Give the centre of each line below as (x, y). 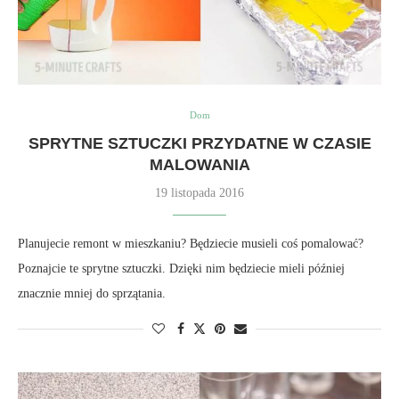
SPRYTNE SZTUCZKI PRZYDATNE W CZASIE (199, 143)
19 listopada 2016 (199, 193)
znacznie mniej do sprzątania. (92, 293)
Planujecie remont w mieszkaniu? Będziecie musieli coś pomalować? (191, 244)
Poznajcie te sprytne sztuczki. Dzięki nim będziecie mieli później (181, 269)
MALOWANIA (199, 165)
